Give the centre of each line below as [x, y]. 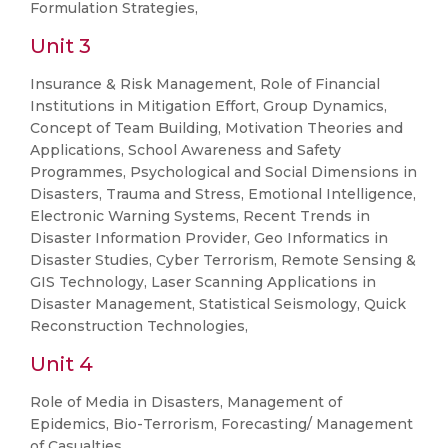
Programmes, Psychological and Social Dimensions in [223, 172]
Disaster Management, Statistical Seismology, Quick [218, 304]
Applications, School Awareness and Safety [185, 150]
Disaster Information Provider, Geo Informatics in [209, 238]
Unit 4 [61, 364]
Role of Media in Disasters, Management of [186, 402]
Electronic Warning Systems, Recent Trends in [200, 216]
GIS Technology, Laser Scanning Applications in [203, 282]
